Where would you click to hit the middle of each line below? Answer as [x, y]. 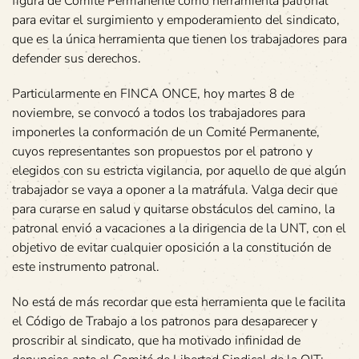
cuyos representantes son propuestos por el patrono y [162, 151]
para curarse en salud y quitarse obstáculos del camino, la [173, 209]
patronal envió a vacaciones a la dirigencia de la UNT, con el [179, 228]
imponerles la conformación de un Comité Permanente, [166, 132]
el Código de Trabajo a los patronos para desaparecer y [165, 321]
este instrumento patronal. [86, 267]
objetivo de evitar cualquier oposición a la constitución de [171, 248]
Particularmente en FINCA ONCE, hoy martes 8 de [153, 94]
